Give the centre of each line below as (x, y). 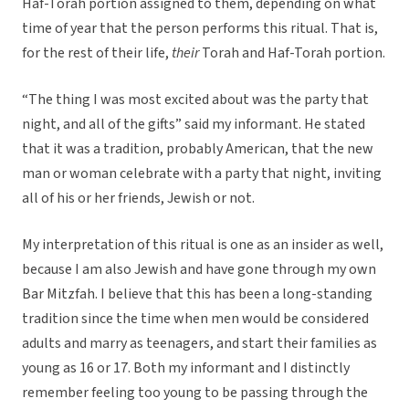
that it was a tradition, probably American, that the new (198, 149)
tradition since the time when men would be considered (195, 319)
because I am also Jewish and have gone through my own (199, 270)
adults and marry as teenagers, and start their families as (199, 344)
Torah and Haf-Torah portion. (294, 53)
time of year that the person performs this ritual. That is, (200, 29)
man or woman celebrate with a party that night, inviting (202, 174)
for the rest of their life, (97, 53)
